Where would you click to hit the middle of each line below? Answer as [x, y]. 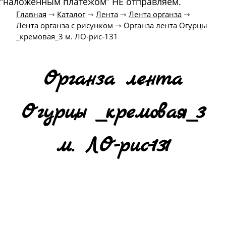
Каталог [71, 14]
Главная [31, 14]
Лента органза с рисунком [65, 25]
